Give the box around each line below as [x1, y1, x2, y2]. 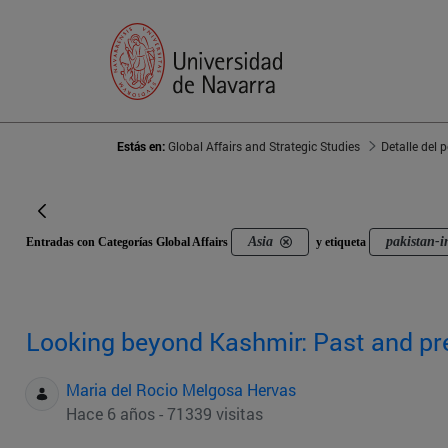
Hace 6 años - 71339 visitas [66, 403, 263, 425]
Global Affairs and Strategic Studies [168, 138, 360, 155]
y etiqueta [313, 235, 370, 250]
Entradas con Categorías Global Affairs [26, 235, 231, 250]
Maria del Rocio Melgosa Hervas [66, 379, 296, 401]
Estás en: [117, 138, 168, 155]
